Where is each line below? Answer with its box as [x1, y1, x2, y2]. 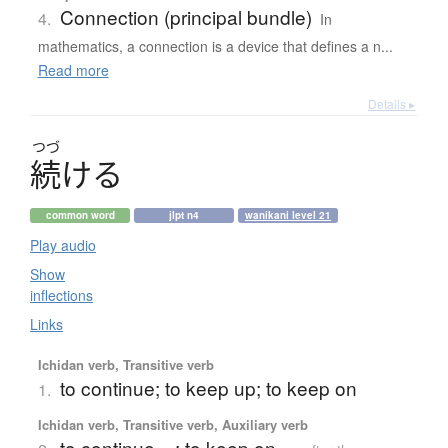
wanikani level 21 [245, 207, 331, 222]
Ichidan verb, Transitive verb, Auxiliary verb [37, 414, 308, 434]
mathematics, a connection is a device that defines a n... [37, 35, 393, 56]
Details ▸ [368, 94, 415, 112]
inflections [30, 284, 93, 305]
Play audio [30, 234, 96, 255]
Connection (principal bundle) [59, 2, 312, 30]
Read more [37, 59, 109, 80]
